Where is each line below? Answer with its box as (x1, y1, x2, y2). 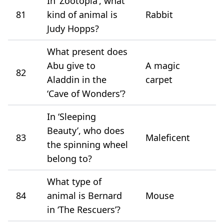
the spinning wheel (47, 138, 128, 150)
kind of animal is (47, 8, 117, 20)
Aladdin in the (47, 73, 106, 85)
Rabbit (145, 8, 173, 20)
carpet (145, 73, 172, 85)
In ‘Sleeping (47, 110, 96, 122)
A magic (145, 59, 180, 71)
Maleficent (145, 131, 190, 143)
